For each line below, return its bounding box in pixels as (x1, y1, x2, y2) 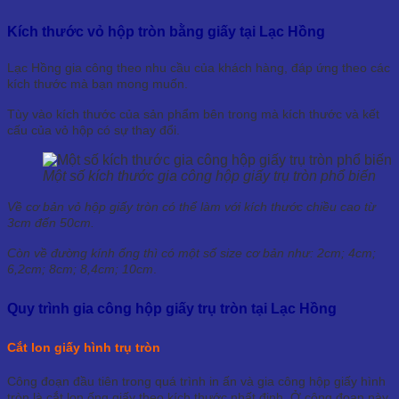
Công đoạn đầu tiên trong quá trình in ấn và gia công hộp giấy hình (7, 374, 386, 389)
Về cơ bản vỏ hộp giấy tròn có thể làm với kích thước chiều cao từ (7, 199, 376, 214)
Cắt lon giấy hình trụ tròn (7, 340, 160, 355)
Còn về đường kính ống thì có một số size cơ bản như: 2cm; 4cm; (7, 245, 376, 260)
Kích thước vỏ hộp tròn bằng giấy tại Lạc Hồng (7, 23, 325, 39)
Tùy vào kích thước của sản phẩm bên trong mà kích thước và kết (7, 106, 379, 121)
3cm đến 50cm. (7, 215, 94, 230)
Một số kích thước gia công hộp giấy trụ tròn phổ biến (43, 167, 376, 183)
